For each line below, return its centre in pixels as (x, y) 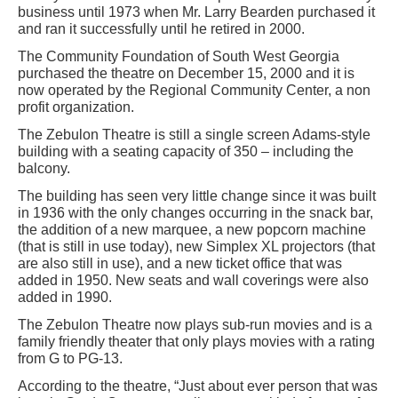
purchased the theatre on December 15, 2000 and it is (186, 73)
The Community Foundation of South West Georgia (179, 56)
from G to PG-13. (70, 358)
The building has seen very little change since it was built (197, 195)
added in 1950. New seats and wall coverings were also (193, 280)
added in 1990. (65, 297)
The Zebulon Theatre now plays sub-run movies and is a (195, 324)
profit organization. (76, 107)
